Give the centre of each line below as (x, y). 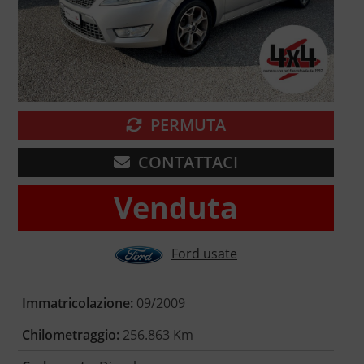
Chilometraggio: (70, 335)
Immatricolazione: (77, 303)
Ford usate (204, 253)
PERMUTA (188, 125)
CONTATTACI (188, 162)
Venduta (176, 208)
